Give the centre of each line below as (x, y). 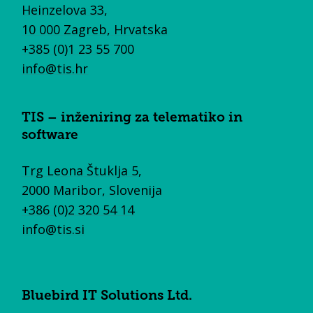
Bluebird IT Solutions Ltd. (107, 296)
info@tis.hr (55, 68)
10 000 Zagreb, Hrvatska (95, 29)
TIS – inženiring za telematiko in (132, 118)
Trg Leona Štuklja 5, (82, 170)
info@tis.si (53, 229)
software (50, 136)
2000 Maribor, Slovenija (92, 190)
